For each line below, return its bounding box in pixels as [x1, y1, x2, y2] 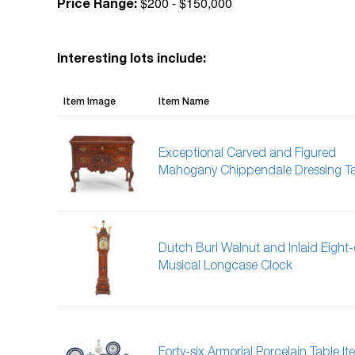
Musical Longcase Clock [158, 261, 292, 273]
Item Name [158, 97, 209, 107]
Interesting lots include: [57, 54, 206, 67]
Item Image [63, 97, 116, 107]
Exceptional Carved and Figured [158, 148, 336, 161]
